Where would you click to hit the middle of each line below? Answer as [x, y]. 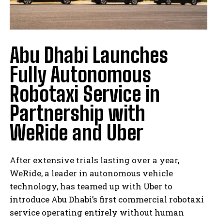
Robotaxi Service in [85, 94]
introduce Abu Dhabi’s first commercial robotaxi [107, 199]
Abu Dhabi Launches [89, 55]
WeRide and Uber [77, 132]
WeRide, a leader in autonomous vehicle [91, 173]
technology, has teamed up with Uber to [91, 186]
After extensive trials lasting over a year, [94, 160]
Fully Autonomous [80, 74]
